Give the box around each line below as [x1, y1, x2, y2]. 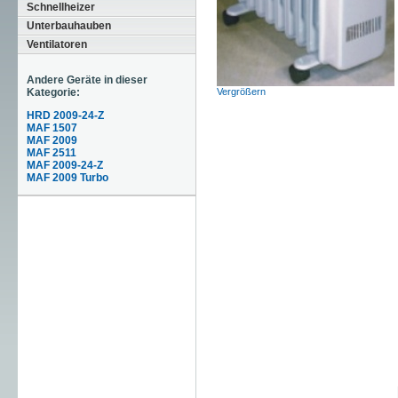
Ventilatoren [26, 38, 87, 51]
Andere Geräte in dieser [26, 74, 147, 86]
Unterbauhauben [26, 20, 111, 32]
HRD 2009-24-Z [26, 109, 104, 122]
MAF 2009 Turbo [26, 171, 108, 184]
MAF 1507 [26, 122, 77, 134]
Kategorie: [26, 86, 80, 99]
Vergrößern [216, 86, 266, 97]
